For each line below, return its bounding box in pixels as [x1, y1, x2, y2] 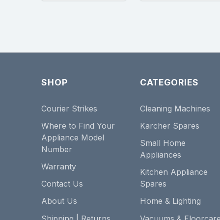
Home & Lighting [139, 196, 201, 206]
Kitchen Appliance [139, 167, 208, 177]
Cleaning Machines [139, 103, 210, 113]
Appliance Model [41, 132, 104, 142]
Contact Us [41, 179, 83, 189]
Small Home [139, 138, 186, 148]
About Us [41, 196, 77, 206]
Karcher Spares [139, 120, 199, 131]
